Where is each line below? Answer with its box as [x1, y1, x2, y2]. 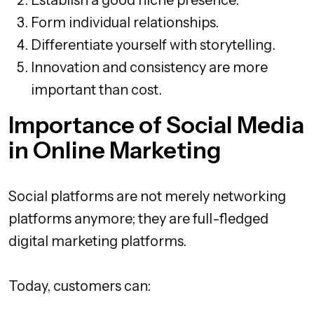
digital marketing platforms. [8, 232, 186, 250]
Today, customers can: [8, 277, 151, 294]
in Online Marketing [8, 135, 221, 164]
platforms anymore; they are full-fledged [8, 210, 268, 227]
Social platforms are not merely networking [8, 187, 286, 205]
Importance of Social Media [8, 110, 304, 139]
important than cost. [31, 81, 162, 98]
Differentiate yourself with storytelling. [31, 36, 275, 53]
